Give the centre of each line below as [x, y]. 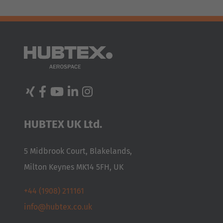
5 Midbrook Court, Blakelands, [79, 151]
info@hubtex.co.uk [58, 207]
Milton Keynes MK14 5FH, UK [74, 167]
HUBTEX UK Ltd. [63, 124]
